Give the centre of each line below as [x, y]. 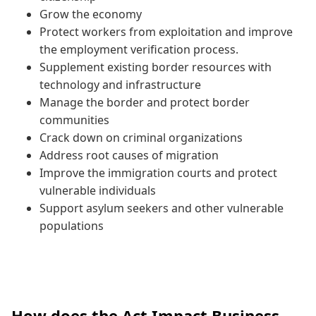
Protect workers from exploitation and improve [166, 31]
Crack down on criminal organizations [141, 137]
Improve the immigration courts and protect [158, 172]
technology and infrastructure [120, 84]
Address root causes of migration [129, 155]
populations [72, 225]
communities [74, 120]
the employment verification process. [139, 49]
